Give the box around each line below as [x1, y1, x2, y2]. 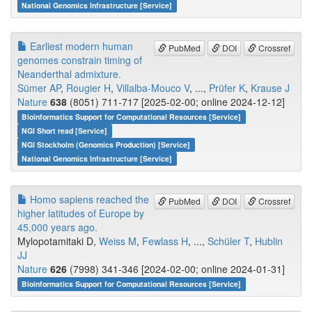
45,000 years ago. [17, 220, 97, 235]
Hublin [255, 234, 283, 249]
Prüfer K [209, 81, 245, 95]
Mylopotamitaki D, [17, 234, 99, 249]
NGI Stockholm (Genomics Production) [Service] [22, 139, 191, 150]
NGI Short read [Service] [22, 125, 108, 136]
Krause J [251, 81, 290, 95]
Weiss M [99, 234, 136, 249]
